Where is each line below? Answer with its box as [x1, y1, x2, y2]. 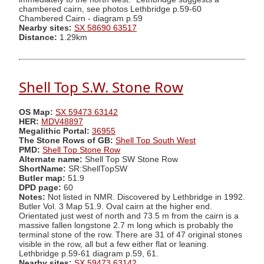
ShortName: [19, 164, 66, 173]
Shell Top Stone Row [42, 145, 120, 154]
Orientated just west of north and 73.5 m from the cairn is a [19, 211, 239, 220]
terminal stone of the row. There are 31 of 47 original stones [19, 230, 242, 239]
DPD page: [19, 183, 61, 192]
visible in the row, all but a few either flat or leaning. [19, 239, 209, 249]
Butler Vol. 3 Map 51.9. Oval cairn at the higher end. [19, 202, 212, 211]
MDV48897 [41, 117, 83, 126]
